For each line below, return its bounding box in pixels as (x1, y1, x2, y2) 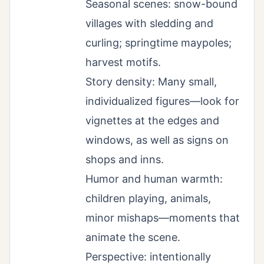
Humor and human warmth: (85, 173, 223, 186)
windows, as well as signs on (85, 134, 229, 147)
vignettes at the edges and (85, 114, 219, 127)
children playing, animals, (85, 192, 211, 205)
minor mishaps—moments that (85, 212, 240, 225)
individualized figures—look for (85, 95, 239, 108)
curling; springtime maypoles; (85, 37, 232, 49)
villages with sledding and (85, 17, 213, 30)
